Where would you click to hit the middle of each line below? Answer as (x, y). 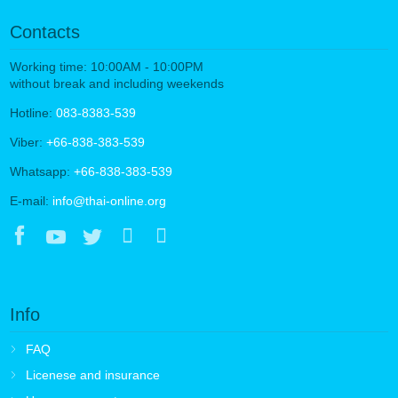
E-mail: (31, 200)
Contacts (44, 32)
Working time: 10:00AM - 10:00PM (106, 66)
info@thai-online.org (109, 200)
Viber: (28, 142)
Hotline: (32, 112)
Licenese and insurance (92, 374)
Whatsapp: (41, 171)
